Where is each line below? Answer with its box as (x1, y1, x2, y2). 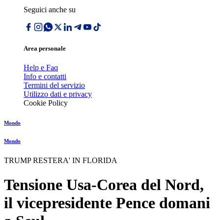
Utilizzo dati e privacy (24, 90, 92, 99)
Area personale (24, 45, 66, 53)
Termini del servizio (24, 81, 85, 90)
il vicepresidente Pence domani (4, 193, 210, 212)
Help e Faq (24, 63, 58, 72)
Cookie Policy (24, 99, 68, 108)
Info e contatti (24, 72, 66, 81)
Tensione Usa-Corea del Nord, (4, 175, 204, 193)
